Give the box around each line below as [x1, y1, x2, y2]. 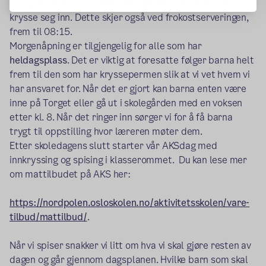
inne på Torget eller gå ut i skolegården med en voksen [9, 96, 243, 110]
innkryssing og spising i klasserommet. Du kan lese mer [9, 153, 247, 167]
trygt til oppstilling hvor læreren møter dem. [9, 124, 205, 138]
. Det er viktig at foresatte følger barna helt [66, 53, 254, 67]
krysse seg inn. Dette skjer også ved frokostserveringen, [9, 10, 249, 24]
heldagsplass [9, 53, 67, 67]
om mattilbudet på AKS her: [9, 167, 131, 181]
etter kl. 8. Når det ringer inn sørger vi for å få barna [9, 110, 233, 124]
